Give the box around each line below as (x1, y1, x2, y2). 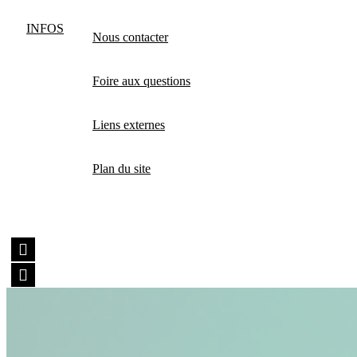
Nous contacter (92, 29, 168, 44)
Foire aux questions (92, 73, 190, 88)
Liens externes (92, 117, 165, 131)
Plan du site (92, 161, 151, 175)
